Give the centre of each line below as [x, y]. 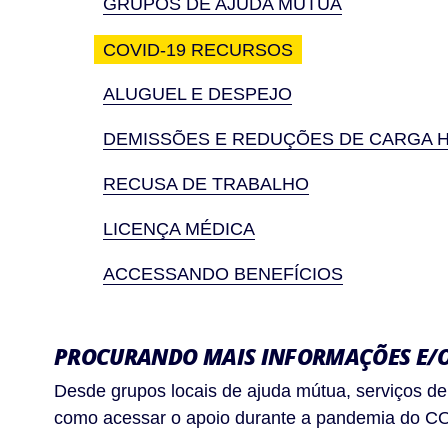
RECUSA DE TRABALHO [206, 184]
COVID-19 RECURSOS [198, 49]
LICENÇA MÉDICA [179, 229]
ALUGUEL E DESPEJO [197, 94]
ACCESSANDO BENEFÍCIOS [223, 274]
